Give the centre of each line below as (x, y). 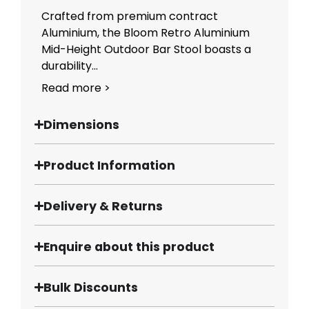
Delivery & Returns (103, 206)
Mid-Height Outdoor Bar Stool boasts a (146, 49)
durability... (70, 66)
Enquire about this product (129, 247)
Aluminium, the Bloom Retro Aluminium (146, 32)
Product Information (110, 165)
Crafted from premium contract (130, 16)
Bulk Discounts (91, 287)
